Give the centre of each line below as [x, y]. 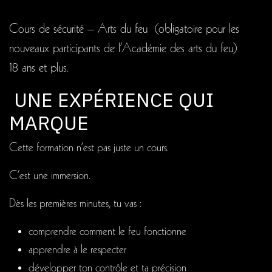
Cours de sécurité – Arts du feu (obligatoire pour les [124, 29]
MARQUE [49, 122]
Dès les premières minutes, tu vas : [75, 204]
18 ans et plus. [41, 68]
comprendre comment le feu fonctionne [107, 232]
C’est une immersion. [50, 176]
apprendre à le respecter [77, 250]
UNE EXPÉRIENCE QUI [111, 99]
